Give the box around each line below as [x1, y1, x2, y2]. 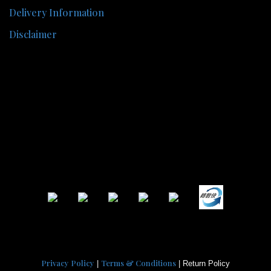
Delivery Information [9, 5, 104, 19]
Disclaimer [9, 27, 57, 41]
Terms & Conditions [101, 257, 176, 268]
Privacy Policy [41, 257, 94, 268]
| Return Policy [176, 258, 230, 268]
